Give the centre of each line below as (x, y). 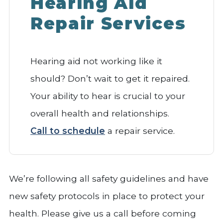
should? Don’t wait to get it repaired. (110, 78)
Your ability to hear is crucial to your (108, 96)
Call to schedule (68, 130)
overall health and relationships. (100, 113)
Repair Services (108, 23)
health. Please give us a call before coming (103, 213)
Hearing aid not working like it (96, 61)
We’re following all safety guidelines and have (109, 178)
